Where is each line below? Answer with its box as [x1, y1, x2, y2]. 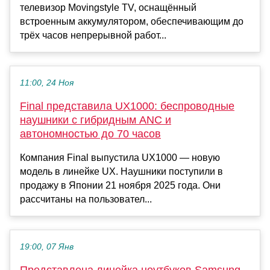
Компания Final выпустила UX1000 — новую [20, 152, 220, 163]
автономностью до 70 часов [20, 128, 161, 140]
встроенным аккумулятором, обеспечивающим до [20, 16, 243, 27]
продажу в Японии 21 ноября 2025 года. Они [20, 180, 221, 191]
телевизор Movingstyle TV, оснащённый [20, 2, 196, 13]
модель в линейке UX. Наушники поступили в [20, 166, 223, 177]
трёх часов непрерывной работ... [20, 30, 166, 41]
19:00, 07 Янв [20, 242, 74, 252]
